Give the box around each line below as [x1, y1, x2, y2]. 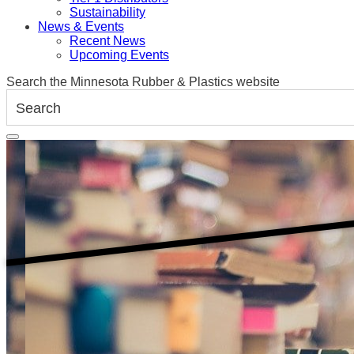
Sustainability [70, 6, 145, 20]
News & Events [38, 20, 124, 34]
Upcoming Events [70, 48, 169, 62]
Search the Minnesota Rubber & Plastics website [6, 75, 280, 89]
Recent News [70, 34, 145, 48]
